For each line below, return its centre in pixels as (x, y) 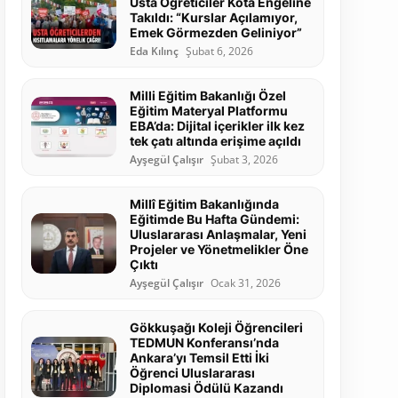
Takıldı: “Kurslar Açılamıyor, (213, 18)
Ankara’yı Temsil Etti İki (199, 358)
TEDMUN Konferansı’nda (204, 343)
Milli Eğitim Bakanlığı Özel (207, 96)
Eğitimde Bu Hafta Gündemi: (214, 219)
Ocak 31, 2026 (245, 283)
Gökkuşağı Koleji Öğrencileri (216, 328)
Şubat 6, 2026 (219, 52)
